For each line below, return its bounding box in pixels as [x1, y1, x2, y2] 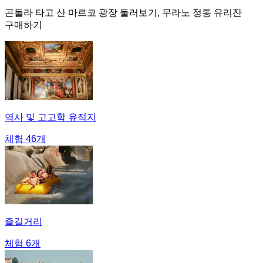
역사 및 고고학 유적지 [5, 112, 96, 123]
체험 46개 [5, 134, 46, 144]
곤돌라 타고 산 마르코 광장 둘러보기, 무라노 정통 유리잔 [5, 8, 242, 18]
